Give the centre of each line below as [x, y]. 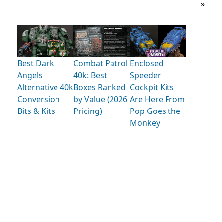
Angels [30, 76]
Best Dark [36, 64]
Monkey [145, 123]
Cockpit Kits [152, 87]
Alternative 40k [45, 87]
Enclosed [146, 64]
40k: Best [90, 76]
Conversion [39, 99]
